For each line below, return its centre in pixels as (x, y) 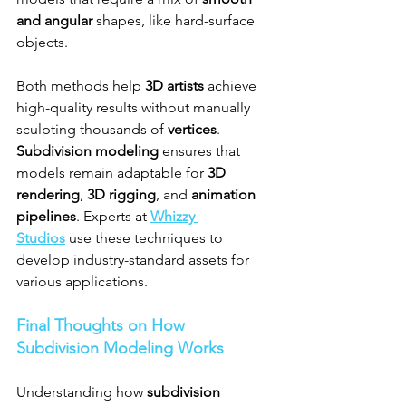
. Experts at (113, 217)
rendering (48, 195)
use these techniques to (146, 238)
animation (225, 195)
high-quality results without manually (135, 108)
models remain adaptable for (112, 173)
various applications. (82, 282)
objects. (42, 43)
